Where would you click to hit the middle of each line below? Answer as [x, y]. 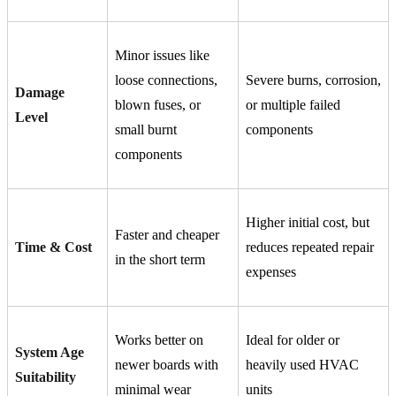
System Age [49, 353]
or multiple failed [293, 105]
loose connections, [166, 80]
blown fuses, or [158, 105]
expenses [271, 272]
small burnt [146, 130]
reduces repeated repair [310, 247]
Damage [40, 93]
